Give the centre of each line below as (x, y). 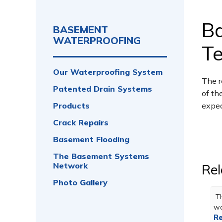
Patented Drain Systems (103, 89)
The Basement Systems (101, 156)
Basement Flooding (91, 139)
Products (71, 106)
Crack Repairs (81, 122)
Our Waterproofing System (108, 72)
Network (70, 166)
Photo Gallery (80, 182)
